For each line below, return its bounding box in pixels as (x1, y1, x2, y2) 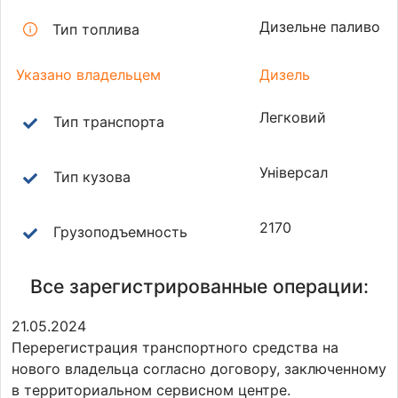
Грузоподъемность (49, 223, 187, 242)
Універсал (259, 163, 328, 182)
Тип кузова (49, 168, 131, 187)
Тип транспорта (49, 113, 164, 131)
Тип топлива (52, 20, 139, 39)
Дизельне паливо (259, 18, 380, 36)
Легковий (259, 108, 326, 127)
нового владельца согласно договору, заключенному (12, 360, 386, 378)
